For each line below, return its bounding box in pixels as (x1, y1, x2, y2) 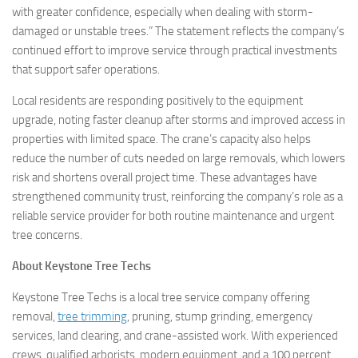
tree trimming (58, 309, 127, 324)
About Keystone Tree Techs (12, 259, 151, 273)
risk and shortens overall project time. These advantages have (12, 170, 317, 185)
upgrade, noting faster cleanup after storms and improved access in (12, 113, 345, 127)
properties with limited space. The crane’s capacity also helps (12, 132, 311, 146)
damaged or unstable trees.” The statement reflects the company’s (12, 24, 344, 38)
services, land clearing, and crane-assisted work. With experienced (12, 328, 338, 343)
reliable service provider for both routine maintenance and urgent (12, 209, 334, 223)
